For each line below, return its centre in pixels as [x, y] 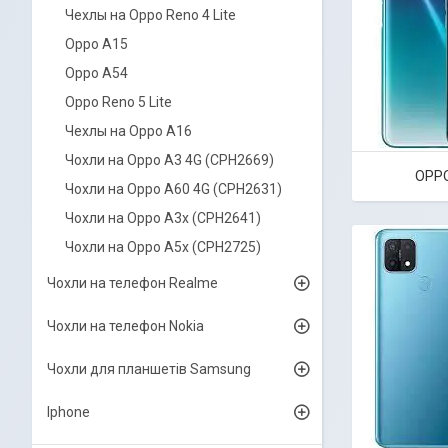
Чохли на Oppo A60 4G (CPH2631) [173, 189]
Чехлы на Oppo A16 [128, 131]
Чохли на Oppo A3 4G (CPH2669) [169, 160]
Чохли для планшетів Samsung [149, 369]
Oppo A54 [96, 73]
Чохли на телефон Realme [132, 283]
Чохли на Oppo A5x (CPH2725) [163, 247]
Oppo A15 [96, 44]
